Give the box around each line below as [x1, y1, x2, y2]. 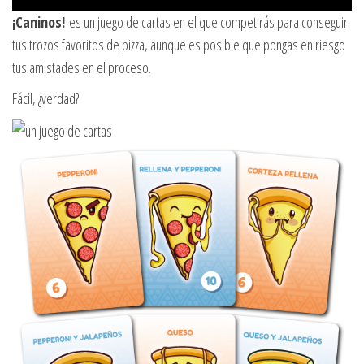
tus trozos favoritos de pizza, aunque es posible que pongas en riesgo [12, 35, 345, 55]
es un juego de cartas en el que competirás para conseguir [65, 12, 348, 32]
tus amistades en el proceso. [12, 58, 151, 78]
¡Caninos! [12, 12, 65, 32]
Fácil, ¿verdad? [12, 89, 79, 109]
